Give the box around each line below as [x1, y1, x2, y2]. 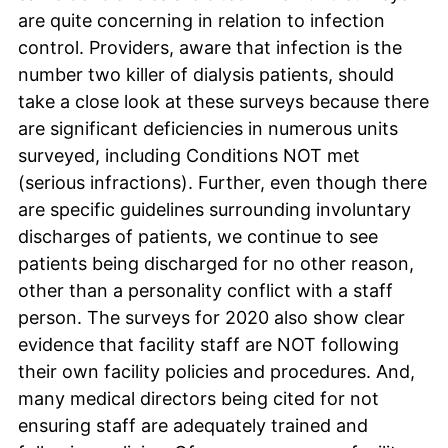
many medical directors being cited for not [18, 387, 379, 409]
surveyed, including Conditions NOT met [18, 144, 360, 166]
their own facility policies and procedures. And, [18, 360, 415, 382]
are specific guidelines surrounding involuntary [18, 198, 411, 220]
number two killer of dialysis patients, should [18, 63, 394, 85]
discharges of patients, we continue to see [18, 225, 378, 247]
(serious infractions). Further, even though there [18, 171, 427, 193]
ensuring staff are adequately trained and [18, 414, 368, 436]
